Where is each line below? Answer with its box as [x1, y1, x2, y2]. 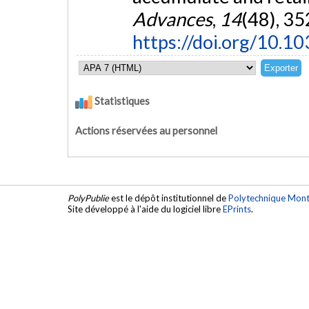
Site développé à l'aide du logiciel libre [68, 203, 223, 215]
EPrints [223, 203, 251, 215]
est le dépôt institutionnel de [109, 192, 228, 204]
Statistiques [92, 94, 150, 108]
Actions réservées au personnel [75, 124, 217, 137]
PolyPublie [68, 192, 109, 204]
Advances [132, 8, 212, 31]
